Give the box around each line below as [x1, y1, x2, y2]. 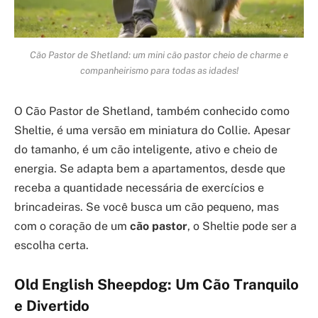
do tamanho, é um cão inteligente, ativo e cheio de [14, 142, 278, 156]
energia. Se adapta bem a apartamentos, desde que [14, 161, 285, 175]
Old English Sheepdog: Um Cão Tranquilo [14, 276, 299, 294]
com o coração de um [14, 219, 130, 233]
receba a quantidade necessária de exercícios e [14, 180, 264, 194]
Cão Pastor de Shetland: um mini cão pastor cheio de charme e [30, 48, 288, 60]
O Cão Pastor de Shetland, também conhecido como [14, 104, 290, 118]
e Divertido [14, 297, 89, 315]
